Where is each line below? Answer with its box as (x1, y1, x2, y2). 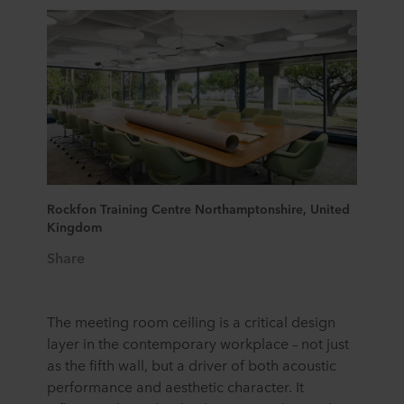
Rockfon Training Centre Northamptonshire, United (47, 198, 350, 217)
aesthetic (165, 376, 224, 397)
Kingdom (47, 216, 102, 235)
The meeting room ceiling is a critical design (47, 311, 335, 332)
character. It (227, 376, 304, 397)
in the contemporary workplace (79, 333, 289, 353)
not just (301, 333, 349, 353)
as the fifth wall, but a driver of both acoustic (47, 354, 336, 375)
